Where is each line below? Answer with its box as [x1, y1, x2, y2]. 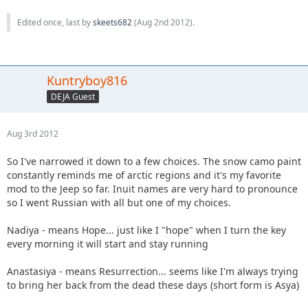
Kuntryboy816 [47, 72, 127, 89]
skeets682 [93, 16, 132, 29]
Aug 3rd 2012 [7, 128, 58, 140]
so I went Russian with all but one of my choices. [7, 196, 231, 210]
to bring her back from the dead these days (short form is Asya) [7, 278, 299, 292]
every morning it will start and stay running [7, 237, 208, 251]
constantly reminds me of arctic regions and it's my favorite [7, 168, 281, 182]
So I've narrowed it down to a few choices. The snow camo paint [7, 155, 301, 168]
